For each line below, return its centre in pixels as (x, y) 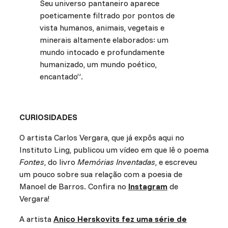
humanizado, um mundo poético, (98, 64)
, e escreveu (176, 162)
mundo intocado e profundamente (102, 52)
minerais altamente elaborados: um (104, 40)
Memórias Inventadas (116, 162)
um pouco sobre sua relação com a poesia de (101, 174)
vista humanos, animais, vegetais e (102, 28)
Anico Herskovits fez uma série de (120, 219)
